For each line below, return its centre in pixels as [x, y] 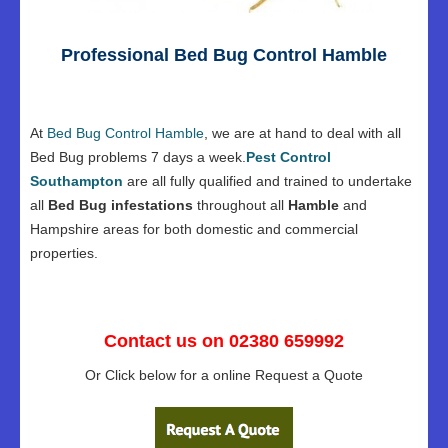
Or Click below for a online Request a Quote [224, 375]
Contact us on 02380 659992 [224, 341]
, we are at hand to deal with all [302, 133]
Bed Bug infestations [120, 205]
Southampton [76, 181]
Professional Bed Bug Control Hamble [224, 55]
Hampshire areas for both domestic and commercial [194, 229]
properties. [64, 253]
